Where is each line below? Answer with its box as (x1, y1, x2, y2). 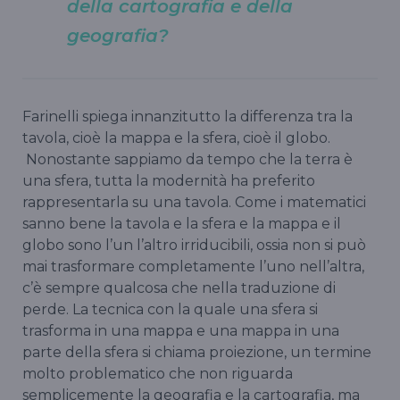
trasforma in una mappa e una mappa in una (22, 321, 339, 339)
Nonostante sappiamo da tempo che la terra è (22, 150, 353, 168)
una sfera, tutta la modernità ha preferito (22, 171, 315, 189)
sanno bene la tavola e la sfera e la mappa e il (22, 214, 341, 232)
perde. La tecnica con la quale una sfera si (22, 300, 318, 318)
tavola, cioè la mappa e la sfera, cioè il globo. (22, 129, 330, 146)
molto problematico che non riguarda (22, 364, 293, 382)
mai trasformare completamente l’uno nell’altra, (22, 257, 364, 275)
